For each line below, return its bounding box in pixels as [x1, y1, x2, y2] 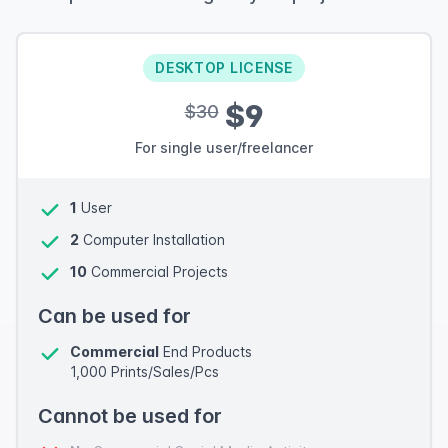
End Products [159, 343, 252, 360]
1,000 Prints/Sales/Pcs [70, 363, 219, 380]
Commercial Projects [87, 263, 228, 280]
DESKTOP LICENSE [155, 59, 293, 76]
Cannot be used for [38, 404, 222, 428]
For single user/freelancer [135, 139, 313, 156]
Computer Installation [79, 231, 225, 248]
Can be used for [38, 304, 191, 328]
